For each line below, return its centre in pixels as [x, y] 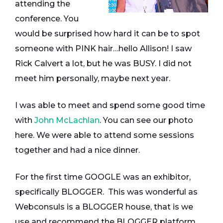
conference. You [47, 19]
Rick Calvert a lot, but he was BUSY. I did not [103, 63]
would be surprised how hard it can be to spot [108, 34]
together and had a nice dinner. [77, 150]
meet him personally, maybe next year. [93, 78]
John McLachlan [67, 120]
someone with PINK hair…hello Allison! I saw [103, 49]
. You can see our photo [146, 120]
